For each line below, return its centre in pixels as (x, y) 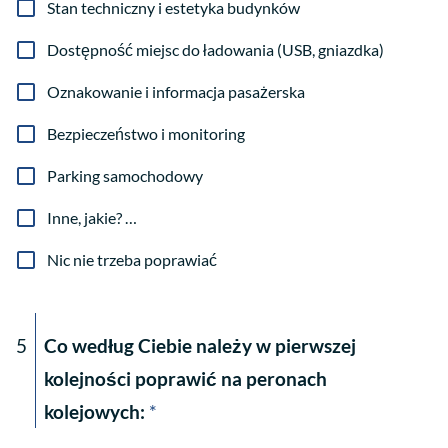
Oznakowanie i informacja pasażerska (176, 92)
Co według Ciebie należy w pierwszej (200, 346)
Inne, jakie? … (92, 218)
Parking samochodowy (125, 176)
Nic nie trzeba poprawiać (132, 260)
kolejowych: (94, 412)
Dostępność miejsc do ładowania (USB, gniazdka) (215, 50)
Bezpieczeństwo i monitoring (146, 134)
